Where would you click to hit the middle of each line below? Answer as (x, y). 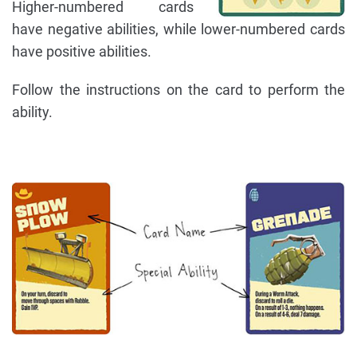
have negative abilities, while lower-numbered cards (178, 29)
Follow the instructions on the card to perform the (178, 90)
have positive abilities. (82, 52)
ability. (32, 112)
